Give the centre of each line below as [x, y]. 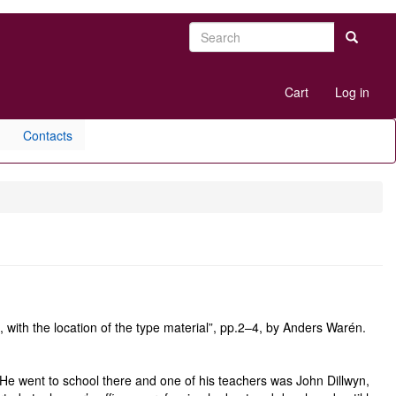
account [223, 100]
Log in [352, 92]
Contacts [48, 135]
